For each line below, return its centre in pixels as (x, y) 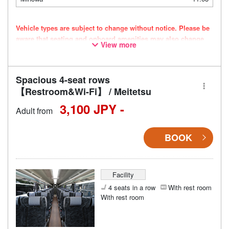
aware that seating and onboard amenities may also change (110, 38)
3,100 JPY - (92, 109)
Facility (123, 174)
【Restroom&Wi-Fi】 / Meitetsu (84, 91)
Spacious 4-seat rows (63, 79)
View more (119, 44)
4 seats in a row (132, 187)
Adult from (34, 110)
